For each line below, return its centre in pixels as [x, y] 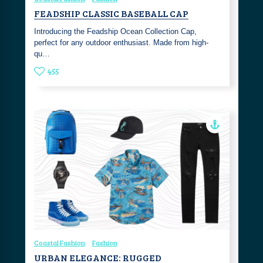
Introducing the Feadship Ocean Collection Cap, [115, 31]
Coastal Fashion [59, 243]
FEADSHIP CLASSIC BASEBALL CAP [111, 13]
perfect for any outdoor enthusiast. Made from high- [121, 42]
